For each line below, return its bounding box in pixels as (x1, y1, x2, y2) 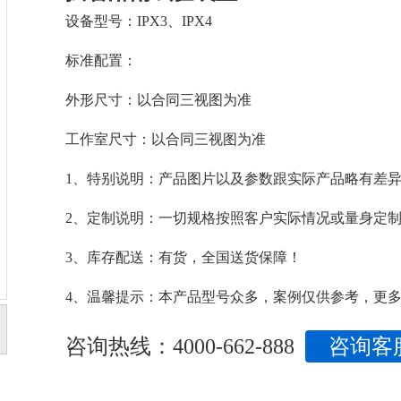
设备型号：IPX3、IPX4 (65, 13, 212, 29)
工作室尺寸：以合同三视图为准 (65, 132, 266, 147)
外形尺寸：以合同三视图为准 (65, 92, 252, 107)
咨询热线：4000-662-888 (65, 335, 294, 358)
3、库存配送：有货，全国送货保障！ (65, 250, 302, 265)
